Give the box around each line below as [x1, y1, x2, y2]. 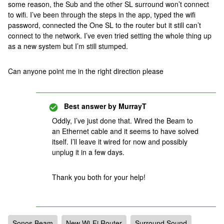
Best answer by [64, 101, 116, 111]
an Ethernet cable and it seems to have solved [52, 126, 198, 136]
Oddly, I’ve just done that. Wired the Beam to [52, 115, 193, 125]
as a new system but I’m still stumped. [8, 41, 130, 51]
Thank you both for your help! [52, 172, 145, 182]
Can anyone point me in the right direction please [8, 66, 163, 76]
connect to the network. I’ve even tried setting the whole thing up [8, 30, 211, 40]
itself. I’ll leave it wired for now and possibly [52, 136, 187, 146]
